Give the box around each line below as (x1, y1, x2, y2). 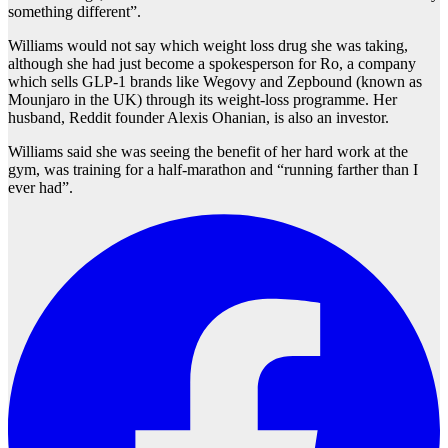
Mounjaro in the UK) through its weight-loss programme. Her (8, 91, 397, 109)
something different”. (8, 3, 141, 21)
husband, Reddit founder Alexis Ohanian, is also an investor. (8, 109, 389, 127)
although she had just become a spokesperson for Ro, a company (8, 55, 416, 73)
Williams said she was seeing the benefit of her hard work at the (8, 143, 408, 161)
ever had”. (8, 179, 73, 197)
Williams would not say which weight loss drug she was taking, (8, 37, 408, 55)
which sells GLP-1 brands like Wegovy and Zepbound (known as (8, 73, 422, 91)
